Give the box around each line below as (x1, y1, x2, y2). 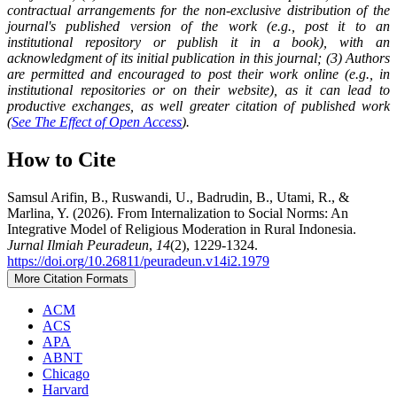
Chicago (43, 365, 90, 381)
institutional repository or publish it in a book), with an (7, 35, 390, 51)
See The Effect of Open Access (12, 114, 182, 130)
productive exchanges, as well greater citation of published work (7, 98, 390, 114)
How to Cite (7, 147, 116, 171)
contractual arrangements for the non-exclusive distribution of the (7, 3, 390, 19)
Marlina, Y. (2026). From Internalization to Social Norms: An (7, 205, 348, 221)
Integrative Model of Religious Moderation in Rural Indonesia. (7, 221, 356, 237)
